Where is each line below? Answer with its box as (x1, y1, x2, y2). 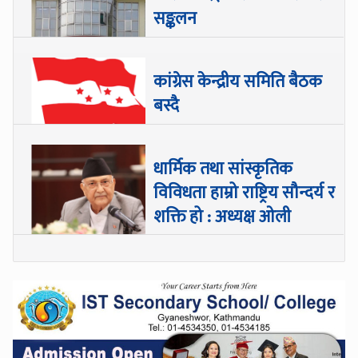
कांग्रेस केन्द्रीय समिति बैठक (153, 68, 323, 97)
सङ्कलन (153, 5, 197, 34)
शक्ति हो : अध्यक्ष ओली (153, 203, 292, 232)
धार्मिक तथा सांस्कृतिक (153, 155, 293, 184)
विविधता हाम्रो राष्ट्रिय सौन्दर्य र (153, 179, 336, 208)
